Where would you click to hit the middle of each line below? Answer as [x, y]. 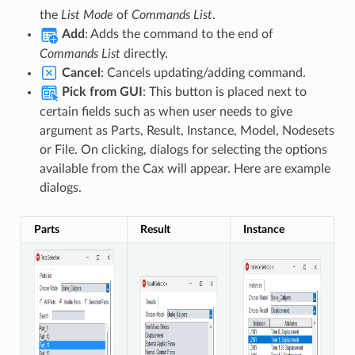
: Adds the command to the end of [179, 34]
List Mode [87, 15]
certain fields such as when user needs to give [166, 112]
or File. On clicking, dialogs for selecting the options [183, 150]
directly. [144, 53]
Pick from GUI [102, 92]
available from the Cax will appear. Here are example [185, 169]
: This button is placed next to [224, 92]
